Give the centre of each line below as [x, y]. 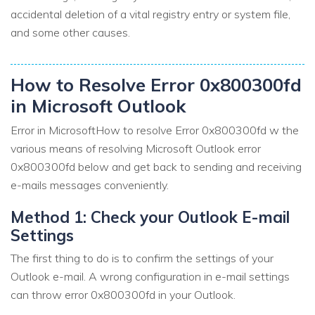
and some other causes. [70, 32]
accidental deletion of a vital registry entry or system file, [150, 14]
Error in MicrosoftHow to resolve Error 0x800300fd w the [155, 130]
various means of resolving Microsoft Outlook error [136, 148]
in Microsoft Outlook [98, 106]
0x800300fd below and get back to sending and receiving [156, 166]
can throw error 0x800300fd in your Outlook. [123, 295]
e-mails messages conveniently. [90, 185]
